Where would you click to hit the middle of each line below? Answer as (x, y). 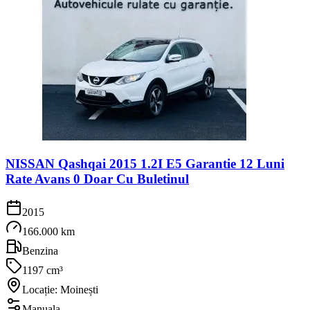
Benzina (40, 251)
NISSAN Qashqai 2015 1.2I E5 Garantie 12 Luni (145, 163)
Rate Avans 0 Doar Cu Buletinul (97, 179)
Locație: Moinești (60, 290)
